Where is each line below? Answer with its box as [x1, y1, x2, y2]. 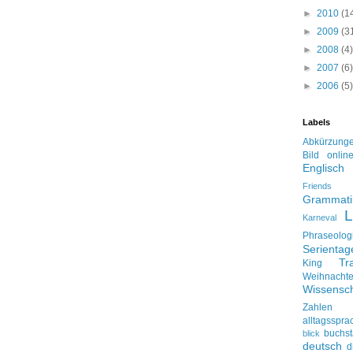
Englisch [303, 162, 344, 174]
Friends [303, 181, 332, 191]
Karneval [303, 213, 336, 222]
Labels [303, 117, 330, 127]
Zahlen [303, 302, 333, 313]
